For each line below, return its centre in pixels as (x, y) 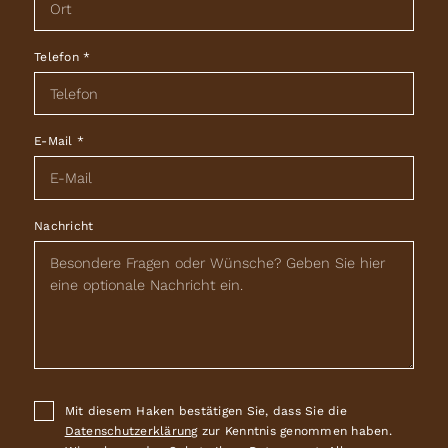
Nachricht (64, 225)
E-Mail (55, 141)
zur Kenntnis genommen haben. (294, 430)
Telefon (59, 56)
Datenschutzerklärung (131, 430)
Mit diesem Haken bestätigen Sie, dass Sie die (205, 410)
